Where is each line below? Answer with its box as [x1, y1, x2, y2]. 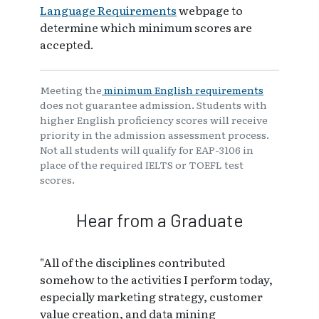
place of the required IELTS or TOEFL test [40, 157, 244, 172]
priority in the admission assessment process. [40, 127, 269, 142]
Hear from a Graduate [75, 209, 244, 231]
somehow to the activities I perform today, [40, 271, 273, 288]
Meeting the [40, 83, 102, 98]
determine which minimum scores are [40, 19, 252, 36]
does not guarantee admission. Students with [40, 98, 267, 113]
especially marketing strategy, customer [40, 288, 263, 305]
